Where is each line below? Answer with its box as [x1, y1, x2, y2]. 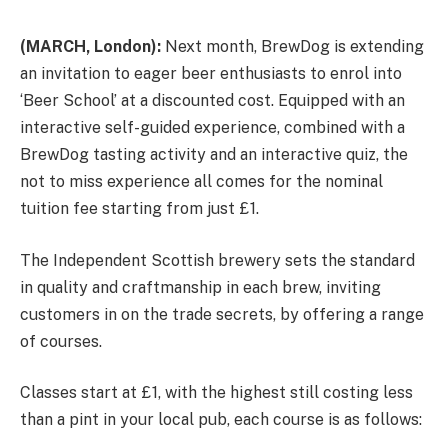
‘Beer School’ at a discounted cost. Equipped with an [20, 91, 405, 110]
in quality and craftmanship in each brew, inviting [20, 277, 381, 297]
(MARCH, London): [20, 37, 161, 56]
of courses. [20, 331, 102, 351]
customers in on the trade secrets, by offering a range [20, 304, 424, 324]
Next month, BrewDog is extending [161, 37, 424, 56]
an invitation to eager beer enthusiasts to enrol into [20, 64, 402, 83]
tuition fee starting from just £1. [20, 199, 259, 218]
